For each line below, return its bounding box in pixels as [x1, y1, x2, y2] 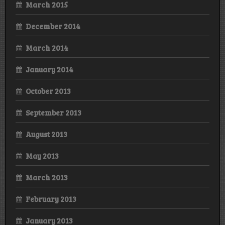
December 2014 [26, 21, 80, 31]
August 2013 [26, 129, 67, 139]
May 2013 [26, 150, 59, 161]
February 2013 [26, 193, 76, 204]
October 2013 [26, 85, 71, 96]
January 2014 [26, 64, 73, 74]
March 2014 [26, 42, 68, 53]
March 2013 [26, 172, 68, 182]
